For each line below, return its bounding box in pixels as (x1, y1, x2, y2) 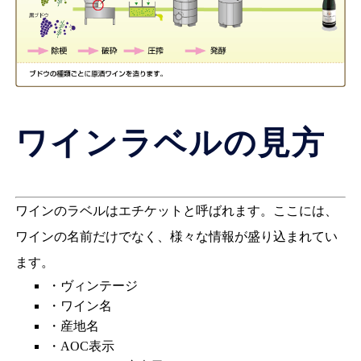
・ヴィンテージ (47, 278, 138, 293)
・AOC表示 (47, 338, 114, 353)
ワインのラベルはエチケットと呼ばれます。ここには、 (15, 203, 338, 218)
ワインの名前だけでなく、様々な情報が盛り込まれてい (15, 229, 338, 243)
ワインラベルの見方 (15, 124, 326, 161)
